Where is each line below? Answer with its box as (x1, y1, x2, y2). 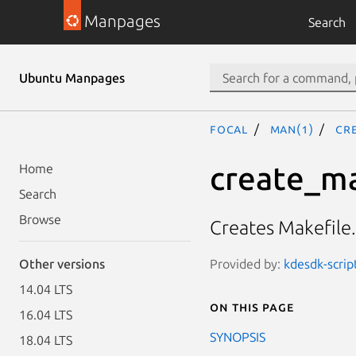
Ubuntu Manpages (19, 71, 125, 85)
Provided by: (210, 256, 284, 271)
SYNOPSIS (210, 329, 265, 344)
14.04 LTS (19, 282, 72, 296)
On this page (210, 299, 294, 314)
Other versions (19, 257, 105, 271)
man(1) (269, 122, 314, 136)
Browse (19, 212, 61, 226)
